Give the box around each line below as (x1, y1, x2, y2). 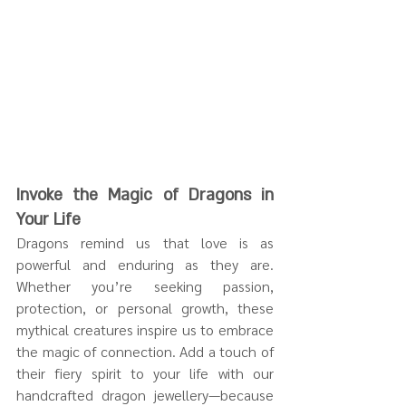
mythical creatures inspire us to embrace (16, 319, 274, 339)
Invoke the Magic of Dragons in (16, 184, 274, 206)
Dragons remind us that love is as (16, 232, 274, 252)
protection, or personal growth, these (16, 297, 274, 317)
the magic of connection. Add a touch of (16, 341, 274, 361)
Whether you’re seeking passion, (16, 275, 274, 295)
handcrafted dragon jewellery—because (16, 384, 274, 404)
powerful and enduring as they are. (16, 254, 274, 274)
